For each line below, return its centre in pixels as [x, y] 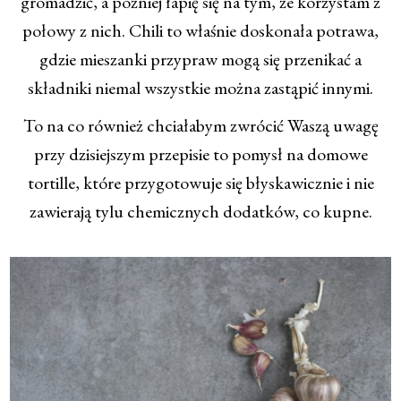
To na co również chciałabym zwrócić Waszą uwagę [200, 126]
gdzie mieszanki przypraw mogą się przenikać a [200, 60]
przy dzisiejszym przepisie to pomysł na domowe [200, 154]
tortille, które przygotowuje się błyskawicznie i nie [200, 183]
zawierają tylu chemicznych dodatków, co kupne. [200, 212]
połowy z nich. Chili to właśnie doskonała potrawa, [200, 31]
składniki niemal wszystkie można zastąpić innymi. [200, 88]
